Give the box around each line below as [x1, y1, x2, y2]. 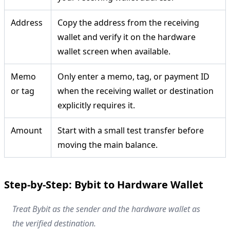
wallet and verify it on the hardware [57, 31, 196, 43]
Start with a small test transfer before [57, 124, 204, 136]
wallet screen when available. [57, 45, 170, 57]
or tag [11, 85, 34, 97]
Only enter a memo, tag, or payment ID [57, 70, 209, 82]
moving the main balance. [57, 139, 158, 150]
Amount [11, 124, 42, 136]
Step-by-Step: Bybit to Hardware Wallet [4, 177, 203, 191]
